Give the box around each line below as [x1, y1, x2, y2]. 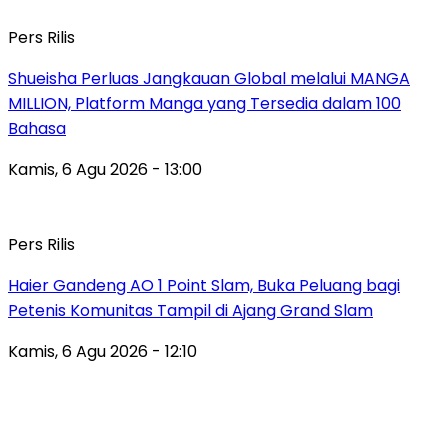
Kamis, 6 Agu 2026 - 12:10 [8, 340, 197, 364]
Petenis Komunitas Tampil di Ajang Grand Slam [8, 299, 373, 323]
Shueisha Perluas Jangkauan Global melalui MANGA [8, 67, 410, 91]
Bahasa [8, 117, 66, 141]
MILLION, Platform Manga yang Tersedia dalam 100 [8, 92, 401, 116]
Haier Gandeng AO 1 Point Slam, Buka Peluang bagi [8, 274, 400, 298]
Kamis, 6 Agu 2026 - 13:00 [8, 158, 202, 182]
